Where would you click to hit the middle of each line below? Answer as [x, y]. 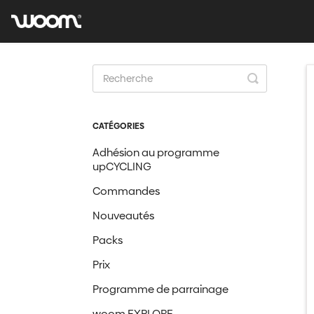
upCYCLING [122, 166]
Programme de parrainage [161, 289]
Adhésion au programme [156, 152]
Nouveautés [123, 216]
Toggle [274, 77]
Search [274, 89]
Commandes [126, 191]
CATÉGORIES [118, 126]
